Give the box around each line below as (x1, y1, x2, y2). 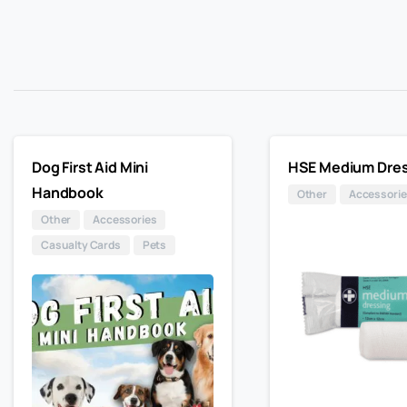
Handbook (32, 183, 104, 203)
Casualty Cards (41, 237, 121, 253)
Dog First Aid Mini (32, 157, 149, 178)
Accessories (93, 212, 157, 228)
